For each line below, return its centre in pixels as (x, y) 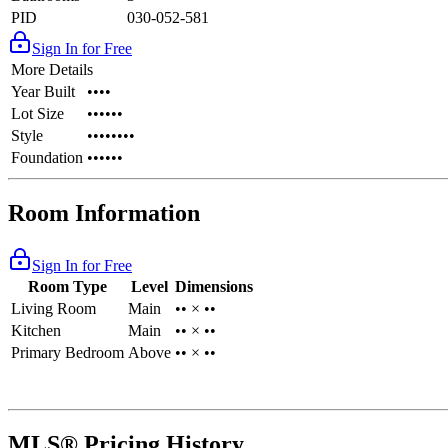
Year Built (43, 92)
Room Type (67, 286)
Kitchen (36, 330)
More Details (52, 70)
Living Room (53, 308)
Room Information (104, 213)
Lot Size (37, 114)
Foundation (47, 158)
